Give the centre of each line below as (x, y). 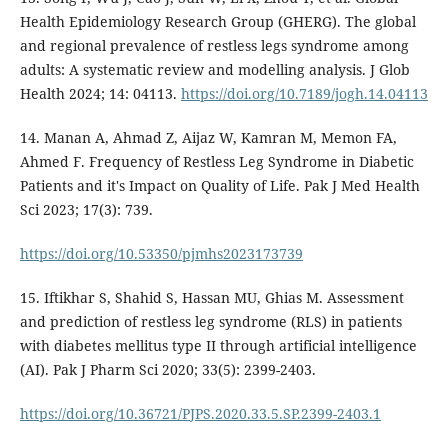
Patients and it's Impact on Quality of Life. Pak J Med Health (219, 185)
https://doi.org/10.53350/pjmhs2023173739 (161, 253)
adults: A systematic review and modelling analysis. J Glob (214, 69)
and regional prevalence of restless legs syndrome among (214, 45)
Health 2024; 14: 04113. (100, 93)
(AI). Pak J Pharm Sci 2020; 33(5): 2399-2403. (167, 369)
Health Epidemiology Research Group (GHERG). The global (217, 21)
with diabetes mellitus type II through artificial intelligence (218, 345)
